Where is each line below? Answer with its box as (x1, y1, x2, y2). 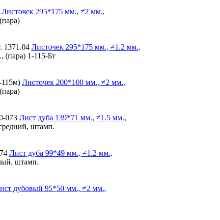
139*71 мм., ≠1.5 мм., (53, 113, 126, 122)
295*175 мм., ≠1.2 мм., (63, 42, 140, 51)
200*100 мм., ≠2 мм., (54, 78, 125, 86)
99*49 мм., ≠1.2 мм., (43, 148, 112, 157)
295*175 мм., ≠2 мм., (33, 7, 105, 16)
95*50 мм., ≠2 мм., (43, 184, 106, 192)
